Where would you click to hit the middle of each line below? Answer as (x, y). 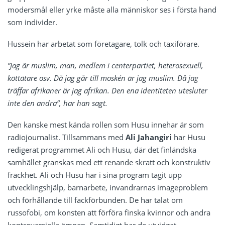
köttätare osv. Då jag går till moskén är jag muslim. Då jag (103, 78)
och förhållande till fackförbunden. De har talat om (95, 200)
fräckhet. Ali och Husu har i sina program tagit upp (95, 175)
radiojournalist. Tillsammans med (67, 137)
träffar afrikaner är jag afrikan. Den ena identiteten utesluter (107, 90)
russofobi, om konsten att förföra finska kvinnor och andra (109, 212)
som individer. (32, 22)
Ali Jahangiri (149, 137)
